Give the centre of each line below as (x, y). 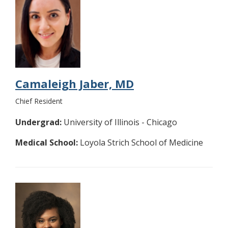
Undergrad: (38, 122)
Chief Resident (39, 101)
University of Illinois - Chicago (119, 122)
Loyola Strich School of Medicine (140, 142)
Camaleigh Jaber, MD (75, 83)
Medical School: (47, 142)
